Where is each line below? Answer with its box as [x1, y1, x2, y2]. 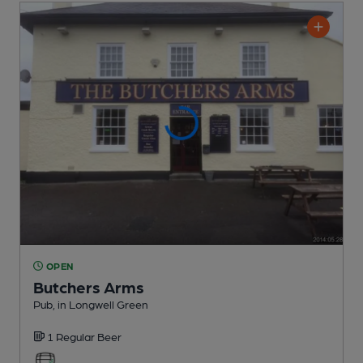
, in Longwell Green [53, 297, 148, 310]
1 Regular [47, 329, 97, 343]
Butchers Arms [33, 276, 144, 297]
